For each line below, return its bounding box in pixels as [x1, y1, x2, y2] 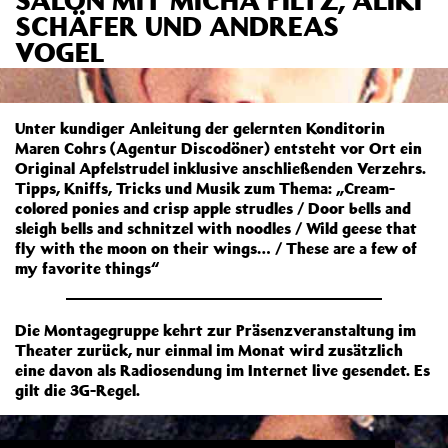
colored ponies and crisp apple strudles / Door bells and [15, 198, 411, 218]
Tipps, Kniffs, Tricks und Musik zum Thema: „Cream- [15, 178, 395, 198]
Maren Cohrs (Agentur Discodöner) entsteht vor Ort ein [15, 138, 422, 158]
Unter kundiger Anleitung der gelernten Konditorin [15, 118, 385, 138]
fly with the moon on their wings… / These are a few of [15, 238, 417, 258]
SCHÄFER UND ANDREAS [15, 8, 339, 43]
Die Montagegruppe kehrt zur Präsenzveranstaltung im [15, 320, 416, 340]
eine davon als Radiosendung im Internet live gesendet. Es [15, 360, 430, 380]
